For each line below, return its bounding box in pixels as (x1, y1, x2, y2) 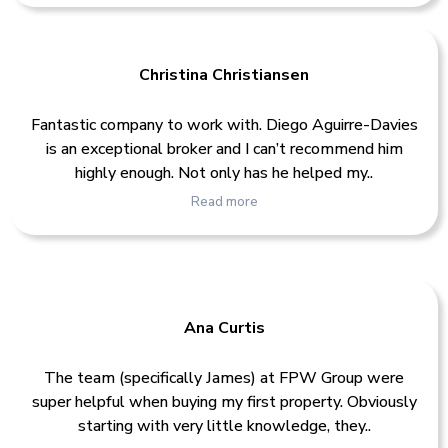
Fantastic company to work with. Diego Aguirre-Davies (30, 114, 418, 137)
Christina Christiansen (139, 64, 309, 87)
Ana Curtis (183, 316, 265, 339)
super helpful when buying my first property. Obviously (31, 390, 417, 413)
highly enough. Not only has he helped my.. (75, 162, 373, 185)
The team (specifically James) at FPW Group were (44, 366, 404, 389)
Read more (190, 193, 258, 212)
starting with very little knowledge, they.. (77, 414, 371, 437)
